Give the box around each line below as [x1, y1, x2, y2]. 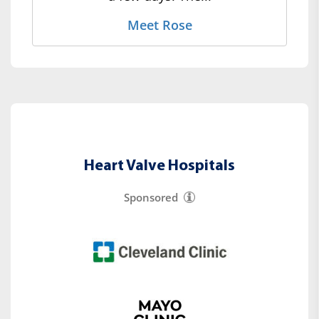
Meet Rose [127, 16, 192, 34]
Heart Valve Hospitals [84, 158, 235, 175]
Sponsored [124, 190, 178, 205]
